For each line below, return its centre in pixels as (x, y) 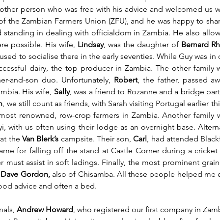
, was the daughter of (142, 45)
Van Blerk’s (40, 139)
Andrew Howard (45, 210)
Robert (126, 80)
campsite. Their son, (96, 139)
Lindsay (91, 45)
